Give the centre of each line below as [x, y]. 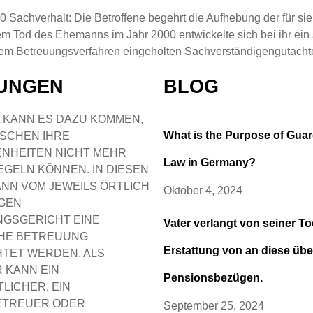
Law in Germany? [210, 163]
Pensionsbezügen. [213, 278]
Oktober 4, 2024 [203, 191]
